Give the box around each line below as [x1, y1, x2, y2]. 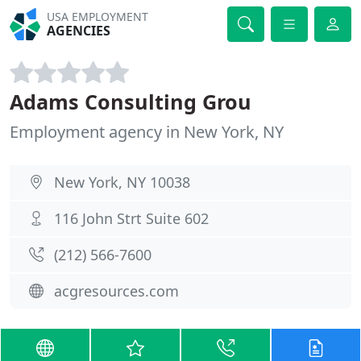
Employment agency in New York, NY [10, 121, 284, 143]
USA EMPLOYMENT [47, 9, 149, 24]
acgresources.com [54, 281, 179, 301]
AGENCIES [47, 22, 111, 39]
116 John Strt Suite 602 [54, 209, 209, 228]
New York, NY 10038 [54, 172, 190, 192]
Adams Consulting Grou [10, 88, 251, 115]
